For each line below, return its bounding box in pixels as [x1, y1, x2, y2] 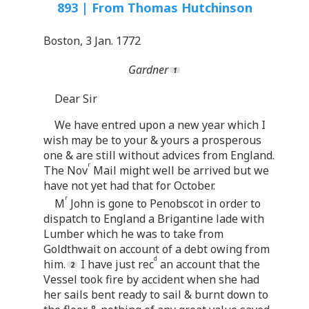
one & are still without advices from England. [43, 147, 275, 163]
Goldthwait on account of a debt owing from [43, 241, 270, 257]
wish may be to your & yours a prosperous [43, 132, 261, 148]
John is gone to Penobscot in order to [68, 195, 261, 211]
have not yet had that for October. [43, 177, 215, 193]
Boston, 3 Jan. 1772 [43, 32, 141, 48]
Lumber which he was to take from [43, 226, 223, 241]
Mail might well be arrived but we [90, 162, 269, 178]
